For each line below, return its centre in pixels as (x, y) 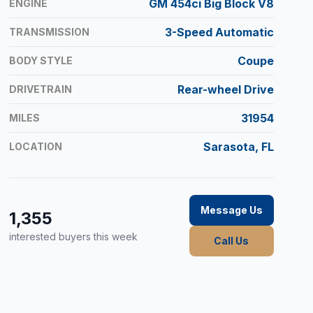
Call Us (232, 241)
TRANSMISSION (50, 32)
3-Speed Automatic (219, 32)
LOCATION (36, 147)
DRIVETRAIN (41, 89)
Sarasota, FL (238, 147)
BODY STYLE (41, 61)
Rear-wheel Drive (225, 90)
